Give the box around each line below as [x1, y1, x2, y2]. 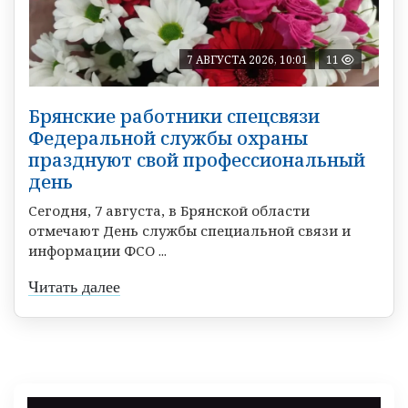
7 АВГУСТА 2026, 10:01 [187, 52, 308, 68]
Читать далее [28, 278, 120, 297]
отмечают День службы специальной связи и [28, 221, 351, 240]
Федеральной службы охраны [28, 126, 308, 151]
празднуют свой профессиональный [28, 148, 365, 173]
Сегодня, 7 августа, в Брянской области [28, 201, 310, 220]
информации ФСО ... [28, 241, 167, 260]
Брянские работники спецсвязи [28, 104, 320, 129]
